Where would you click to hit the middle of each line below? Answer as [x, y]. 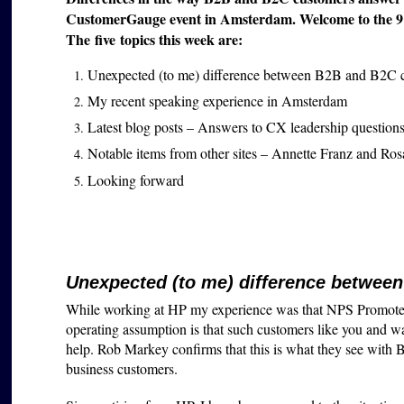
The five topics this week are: [155, 40]
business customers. [122, 369]
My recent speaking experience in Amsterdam [218, 100]
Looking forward [136, 179]
